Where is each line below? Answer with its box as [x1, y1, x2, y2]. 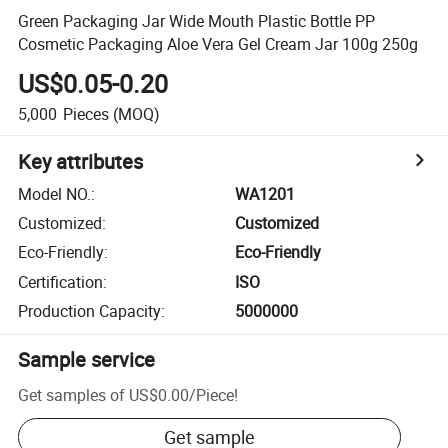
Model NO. [18, 182, 92, 205]
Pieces [62, 102, 109, 125]
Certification [18, 270, 104, 293]
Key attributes [18, 147, 144, 175]
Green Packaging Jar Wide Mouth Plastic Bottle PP [18, 9, 376, 32]
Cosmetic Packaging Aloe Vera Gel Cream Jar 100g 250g [18, 32, 419, 55]
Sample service [18, 346, 156, 374]
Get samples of [18, 383, 126, 406]
